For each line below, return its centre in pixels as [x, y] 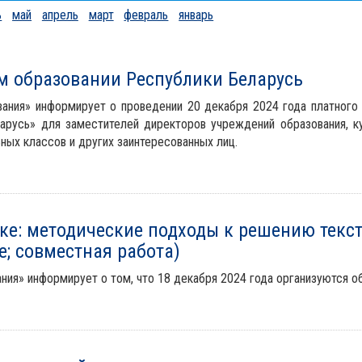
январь [196, 15]
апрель [60, 15]
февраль [146, 15]
